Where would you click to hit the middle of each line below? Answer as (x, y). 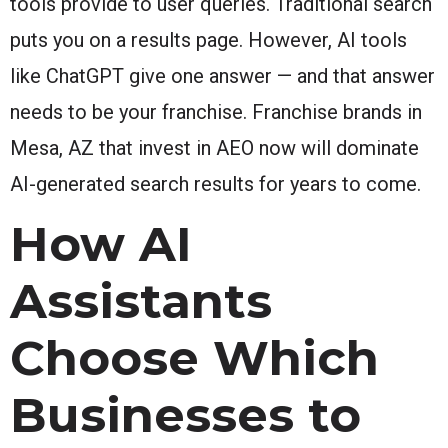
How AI (101, 243)
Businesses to (185, 414)
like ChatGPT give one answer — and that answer (222, 75)
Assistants (141, 300)
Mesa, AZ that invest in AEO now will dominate (214, 147)
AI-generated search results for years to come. (215, 183)
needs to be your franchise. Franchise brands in (216, 111)
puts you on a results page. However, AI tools (208, 39)
